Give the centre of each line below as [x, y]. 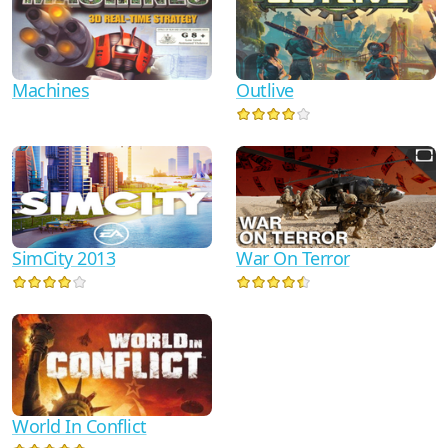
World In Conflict [79, 425]
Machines [50, 90]
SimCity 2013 [63, 257]
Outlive [265, 90]
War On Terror [293, 257]
